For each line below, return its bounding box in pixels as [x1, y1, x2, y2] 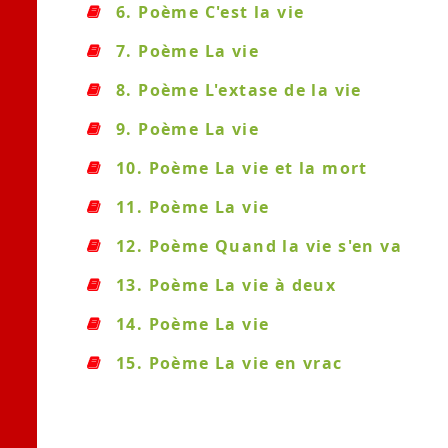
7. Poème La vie [116, 40, 259, 62]
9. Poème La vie [116, 118, 259, 140]
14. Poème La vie [116, 313, 270, 335]
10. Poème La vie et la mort [116, 157, 368, 179]
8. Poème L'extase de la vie [116, 79, 362, 101]
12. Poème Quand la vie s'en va [116, 235, 402, 257]
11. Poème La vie [116, 196, 270, 218]
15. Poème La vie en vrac [116, 352, 343, 374]
